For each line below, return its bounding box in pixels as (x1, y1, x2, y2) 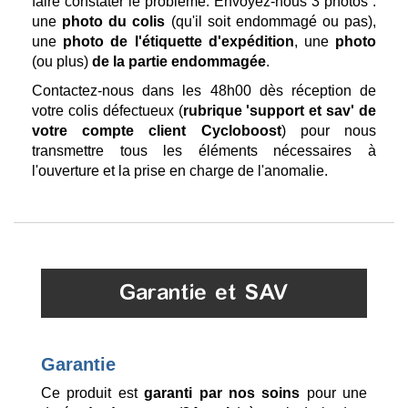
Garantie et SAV (119, 283, 289, 304)
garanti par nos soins (144, 385, 301, 402)
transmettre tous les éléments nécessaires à (32, 143, 376, 159)
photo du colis (62, 14, 166, 30)
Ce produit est (41, 385, 145, 402)
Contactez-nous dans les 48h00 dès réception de (32, 83, 376, 99)
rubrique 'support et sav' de (182, 103, 377, 119)
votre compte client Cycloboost (32, 123, 281, 139)
